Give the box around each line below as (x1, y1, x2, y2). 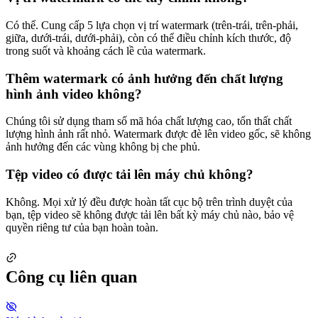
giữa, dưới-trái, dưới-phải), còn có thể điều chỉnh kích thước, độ (6, 32, 291, 44)
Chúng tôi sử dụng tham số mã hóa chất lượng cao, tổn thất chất (6, 115, 292, 128)
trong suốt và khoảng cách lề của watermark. (6, 45, 206, 57)
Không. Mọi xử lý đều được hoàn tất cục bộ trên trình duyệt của (6, 195, 292, 208)
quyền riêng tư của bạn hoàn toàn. (6, 221, 158, 234)
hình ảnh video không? (6, 86, 142, 102)
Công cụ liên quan (6, 267, 137, 286)
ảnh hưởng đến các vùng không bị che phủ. (6, 141, 200, 153)
